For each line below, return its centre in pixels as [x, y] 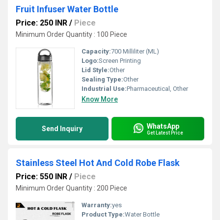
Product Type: [103, 214]
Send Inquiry [62, 129]
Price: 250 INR [41, 23]
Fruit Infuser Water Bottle [67, 9]
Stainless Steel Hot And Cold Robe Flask [98, 163]
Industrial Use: [104, 89]
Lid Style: [96, 70]
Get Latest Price [165, 133]
